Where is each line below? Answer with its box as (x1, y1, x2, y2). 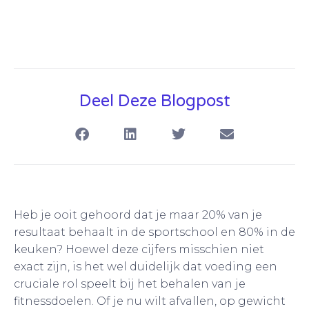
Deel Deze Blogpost (79, 90, 230, 111)
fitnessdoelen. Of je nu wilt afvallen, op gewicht (14, 294, 286, 308)
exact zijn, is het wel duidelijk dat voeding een (14, 259, 277, 273)
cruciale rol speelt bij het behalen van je (14, 277, 246, 290)
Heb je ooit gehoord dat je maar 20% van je (14, 208, 262, 221)
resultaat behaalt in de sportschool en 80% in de (14, 225, 295, 239)
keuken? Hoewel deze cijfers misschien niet (14, 242, 264, 256)
